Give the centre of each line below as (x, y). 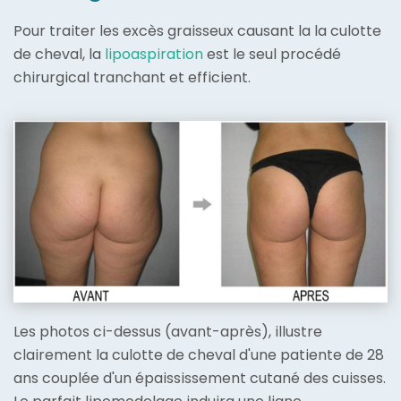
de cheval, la (59, 55)
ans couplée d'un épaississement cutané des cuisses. (200, 379)
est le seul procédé (272, 55)
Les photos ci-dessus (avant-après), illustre (168, 332)
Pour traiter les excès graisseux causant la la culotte (197, 31)
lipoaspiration (154, 55)
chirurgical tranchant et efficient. (132, 78)
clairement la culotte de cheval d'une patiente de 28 (199, 355)
